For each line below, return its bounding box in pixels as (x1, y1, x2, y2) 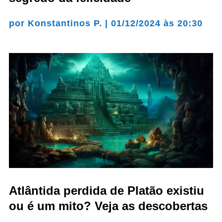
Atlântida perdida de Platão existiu (8, 183, 204, 197)
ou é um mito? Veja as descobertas (8, 199, 208, 213)
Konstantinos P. (27, 18, 102, 29)
